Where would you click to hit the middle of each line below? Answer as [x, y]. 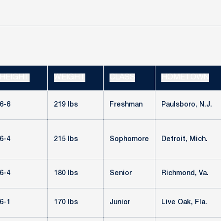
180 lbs [66, 173]
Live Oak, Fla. [184, 203]
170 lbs [66, 203]
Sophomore [129, 139]
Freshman [126, 105]
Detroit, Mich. [184, 139]
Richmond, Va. [185, 173]
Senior [121, 173]
